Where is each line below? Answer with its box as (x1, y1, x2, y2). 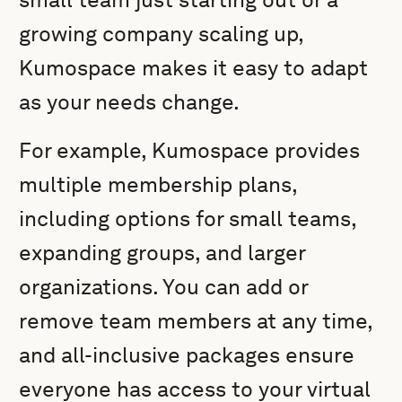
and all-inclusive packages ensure (19, 342, 355, 368)
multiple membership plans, (19, 171, 298, 197)
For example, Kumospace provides (19, 137, 361, 163)
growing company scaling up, (19, 21, 304, 47)
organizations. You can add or (19, 274, 309, 300)
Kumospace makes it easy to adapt (19, 55, 369, 81)
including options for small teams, (19, 205, 357, 232)
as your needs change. (19, 89, 240, 115)
